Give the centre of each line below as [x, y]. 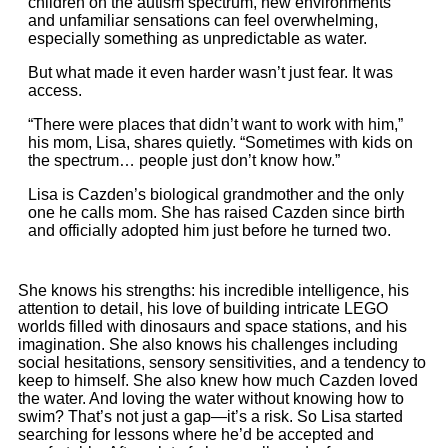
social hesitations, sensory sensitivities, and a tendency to [222, 362]
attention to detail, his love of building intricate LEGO [203, 308]
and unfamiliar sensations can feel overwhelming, [203, 20]
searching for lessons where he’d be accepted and [196, 434]
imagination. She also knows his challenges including [208, 344]
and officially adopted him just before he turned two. [211, 230]
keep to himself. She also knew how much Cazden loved [218, 380]
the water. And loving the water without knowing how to [211, 398]
